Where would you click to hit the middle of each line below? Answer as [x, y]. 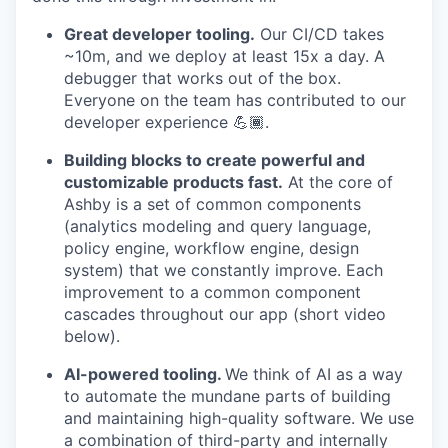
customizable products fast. [173, 182]
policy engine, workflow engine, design [211, 248]
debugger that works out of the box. [202, 78]
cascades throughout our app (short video [225, 314]
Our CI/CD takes [319, 34]
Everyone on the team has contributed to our [235, 100]
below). [92, 336]
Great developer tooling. [159, 34]
